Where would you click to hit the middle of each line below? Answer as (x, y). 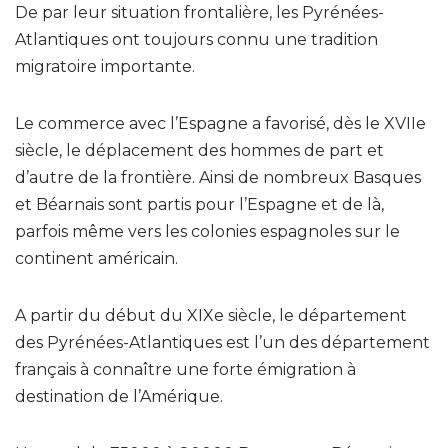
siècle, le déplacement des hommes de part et (199, 150)
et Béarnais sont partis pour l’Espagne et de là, (199, 204)
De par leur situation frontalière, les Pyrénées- (199, 12)
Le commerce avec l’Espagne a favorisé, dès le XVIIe (220, 123)
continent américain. (96, 258)
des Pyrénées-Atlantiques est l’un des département (222, 342)
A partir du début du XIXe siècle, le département (211, 315)
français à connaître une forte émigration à (185, 369)
